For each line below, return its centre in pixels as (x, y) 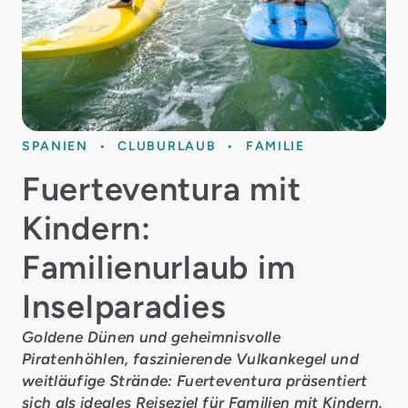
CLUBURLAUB (167, 146)
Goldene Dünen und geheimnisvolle (151, 337)
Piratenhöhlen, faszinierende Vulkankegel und (190, 359)
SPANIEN (55, 146)
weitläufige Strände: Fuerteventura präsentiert (195, 381)
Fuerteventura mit (162, 189)
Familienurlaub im (159, 267)
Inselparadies (124, 306)
